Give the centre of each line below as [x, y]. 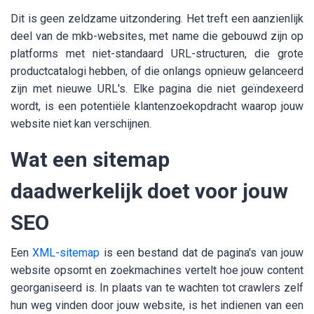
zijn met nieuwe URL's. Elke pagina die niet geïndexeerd [157, 89]
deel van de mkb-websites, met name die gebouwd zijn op [157, 36]
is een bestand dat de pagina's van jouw [202, 253]
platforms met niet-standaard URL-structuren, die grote [157, 54]
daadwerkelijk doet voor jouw [149, 191]
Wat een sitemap [90, 160]
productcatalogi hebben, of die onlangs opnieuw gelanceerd [157, 71]
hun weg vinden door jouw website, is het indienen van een [157, 306]
